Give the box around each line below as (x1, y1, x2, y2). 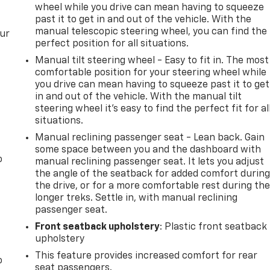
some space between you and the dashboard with (35, 145, 262, 155)
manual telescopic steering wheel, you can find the (35, 27, 268, 37)
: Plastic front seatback (160, 222, 268, 232)
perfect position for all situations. (35, 39, 189, 49)
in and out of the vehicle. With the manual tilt (35, 92, 242, 102)
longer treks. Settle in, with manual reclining (35, 193, 238, 203)
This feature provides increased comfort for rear (35, 251, 258, 261)
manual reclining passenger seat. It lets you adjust (35, 157, 265, 167)
